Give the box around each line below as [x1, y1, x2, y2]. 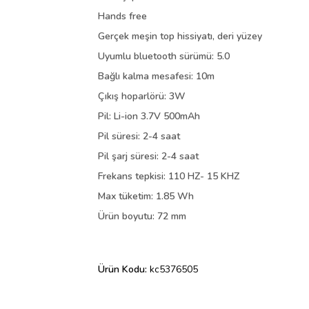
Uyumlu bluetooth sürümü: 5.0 [98, 50, 230, 63]
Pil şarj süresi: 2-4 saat [98, 150, 199, 163]
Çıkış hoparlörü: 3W [98, 90, 186, 103]
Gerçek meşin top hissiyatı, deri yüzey [98, 30, 262, 43]
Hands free [98, 10, 147, 23]
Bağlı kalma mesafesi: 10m [98, 70, 215, 83]
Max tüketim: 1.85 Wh [98, 190, 194, 203]
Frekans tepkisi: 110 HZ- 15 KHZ [98, 170, 239, 183]
